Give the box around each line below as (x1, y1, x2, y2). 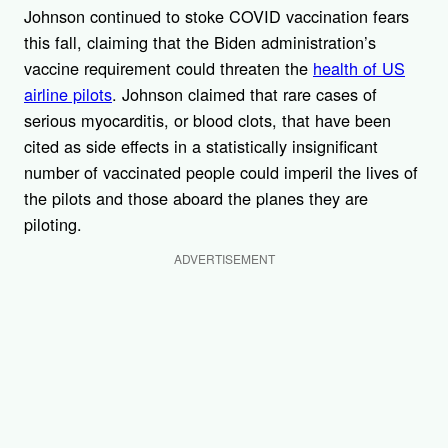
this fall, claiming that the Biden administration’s (24, 30, 376, 55)
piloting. (24, 212, 82, 237)
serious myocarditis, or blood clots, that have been (24, 108, 391, 133)
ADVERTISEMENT (173, 250, 275, 268)
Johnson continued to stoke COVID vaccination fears (24, 4, 409, 29)
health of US (313, 56, 405, 81)
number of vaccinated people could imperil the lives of (24, 160, 418, 185)
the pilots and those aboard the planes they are (24, 186, 368, 211)
